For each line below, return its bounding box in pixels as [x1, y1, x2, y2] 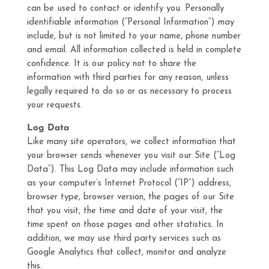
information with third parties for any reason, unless [26, 73, 229, 82]
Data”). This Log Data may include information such [26, 165, 234, 174]
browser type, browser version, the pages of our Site [26, 193, 234, 202]
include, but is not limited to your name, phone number [26, 32, 241, 41]
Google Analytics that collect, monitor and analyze [26, 248, 226, 257]
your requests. [26, 101, 82, 110]
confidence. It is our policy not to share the [26, 59, 196, 68]
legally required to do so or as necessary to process [26, 87, 232, 96]
